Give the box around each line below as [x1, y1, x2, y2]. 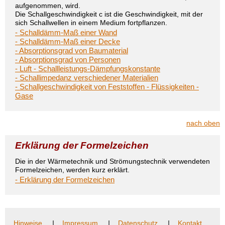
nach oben [186, 119, 220, 127]
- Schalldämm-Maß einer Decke [15, 37, 120, 46]
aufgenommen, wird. [15, 2, 80, 10]
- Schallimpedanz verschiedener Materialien [15, 73, 158, 82]
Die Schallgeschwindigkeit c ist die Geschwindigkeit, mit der [15, 10, 203, 18]
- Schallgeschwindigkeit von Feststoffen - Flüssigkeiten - [15, 82, 199, 91]
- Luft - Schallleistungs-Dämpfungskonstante [15, 64, 160, 73]
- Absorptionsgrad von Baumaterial [15, 46, 128, 55]
